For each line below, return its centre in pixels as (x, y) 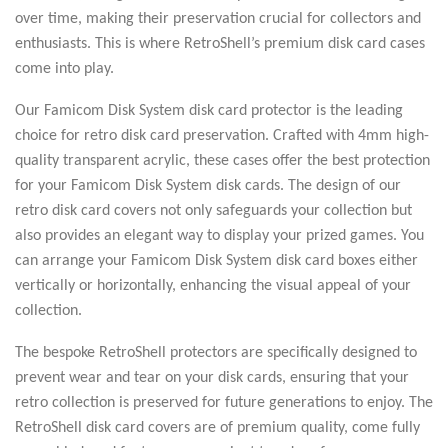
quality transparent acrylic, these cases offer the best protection (222, 160)
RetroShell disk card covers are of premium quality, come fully (217, 427)
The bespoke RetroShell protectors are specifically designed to (216, 352)
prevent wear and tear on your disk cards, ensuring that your (212, 377)
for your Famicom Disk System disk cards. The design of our (208, 185)
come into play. (64, 68)
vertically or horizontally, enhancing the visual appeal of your (213, 285)
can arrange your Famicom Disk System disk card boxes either (216, 260)
